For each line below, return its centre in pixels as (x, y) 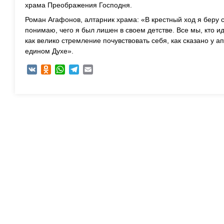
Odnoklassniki (73, 69)
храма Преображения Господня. (78, 5)
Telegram (94, 69)
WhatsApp (81, 69)
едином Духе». (49, 51)
